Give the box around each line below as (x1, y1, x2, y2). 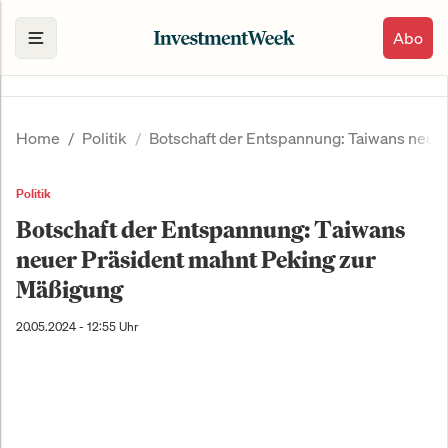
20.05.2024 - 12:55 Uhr (16, 319, 138, 335)
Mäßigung (16, 274, 123, 305)
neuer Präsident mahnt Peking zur (16, 244, 376, 275)
